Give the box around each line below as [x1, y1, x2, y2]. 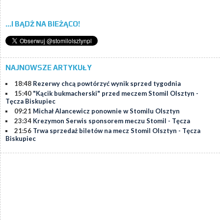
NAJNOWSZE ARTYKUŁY [5, 63, 92, 72]
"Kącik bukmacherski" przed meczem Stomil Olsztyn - [33, 89, 198, 97]
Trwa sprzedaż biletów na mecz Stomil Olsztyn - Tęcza [33, 126, 200, 135]
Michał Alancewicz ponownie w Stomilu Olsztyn [33, 107, 180, 115]
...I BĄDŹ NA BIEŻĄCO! [5, 19, 80, 28]
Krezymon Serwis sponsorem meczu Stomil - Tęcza [33, 116, 190, 125]
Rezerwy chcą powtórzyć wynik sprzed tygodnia [33, 79, 181, 87]
